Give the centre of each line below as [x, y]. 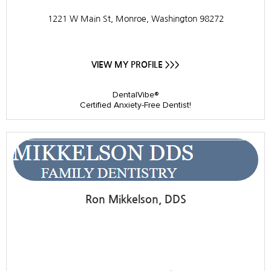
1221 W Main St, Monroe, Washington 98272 [135, 18]
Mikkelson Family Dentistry [135, 238]
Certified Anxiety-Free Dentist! [135, 105]
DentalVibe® [135, 94]
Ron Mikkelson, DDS [135, 199]
